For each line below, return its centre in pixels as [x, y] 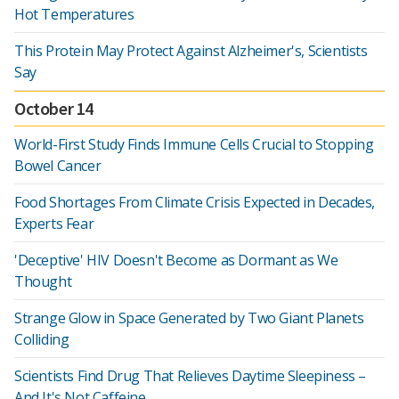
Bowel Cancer [58, 166]
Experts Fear [54, 224]
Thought [43, 281]
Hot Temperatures [74, 14]
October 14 [54, 108]
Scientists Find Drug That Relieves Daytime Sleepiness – [191, 376]
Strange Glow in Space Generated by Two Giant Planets [189, 318]
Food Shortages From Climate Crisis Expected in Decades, [195, 202]
